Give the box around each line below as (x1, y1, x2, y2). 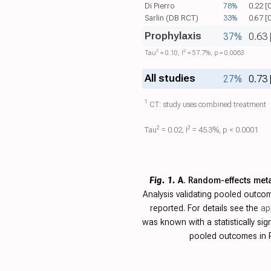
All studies (143, 72, 195, 85)
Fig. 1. (149, 175, 175, 186)
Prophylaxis (144, 30, 201, 42)
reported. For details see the (149, 203, 261, 214)
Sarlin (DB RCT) (144, 13, 198, 22)
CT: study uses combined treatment (147, 99, 266, 109)
